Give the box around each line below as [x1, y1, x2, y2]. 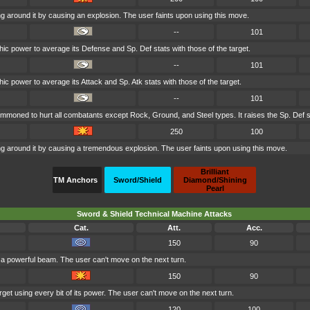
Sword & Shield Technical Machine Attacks [77, 210, 232, 219]
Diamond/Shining [183, 176, 247, 185]
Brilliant [201, 167, 229, 176]
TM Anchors [53, 176, 98, 185]
